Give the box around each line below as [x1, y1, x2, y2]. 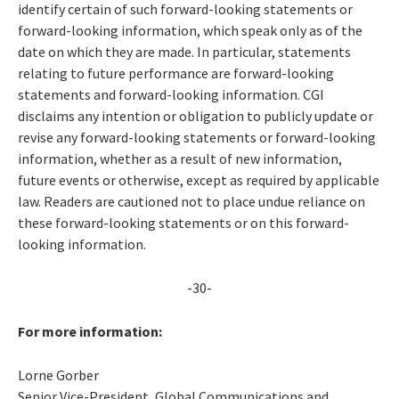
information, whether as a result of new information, [18, 149, 342, 167]
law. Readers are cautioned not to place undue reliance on [18, 191, 365, 210]
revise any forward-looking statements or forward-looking [18, 127, 376, 146]
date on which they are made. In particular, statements [18, 42, 351, 61]
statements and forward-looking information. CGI [18, 85, 324, 103]
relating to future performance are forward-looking [18, 63, 334, 82]
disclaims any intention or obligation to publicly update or [18, 106, 373, 125]
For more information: [18, 322, 162, 340]
